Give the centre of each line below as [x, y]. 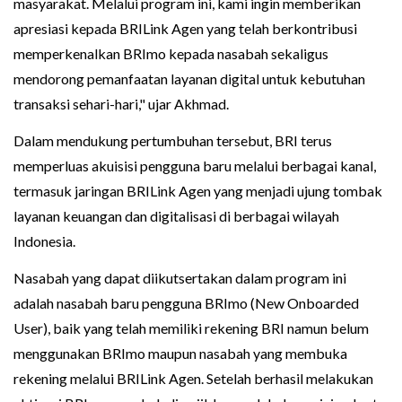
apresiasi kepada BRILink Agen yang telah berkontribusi [185, 29]
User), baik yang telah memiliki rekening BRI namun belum [191, 328]
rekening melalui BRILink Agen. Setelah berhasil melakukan [193, 379]
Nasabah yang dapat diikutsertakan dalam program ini [180, 278]
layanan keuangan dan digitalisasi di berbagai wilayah [176, 216]
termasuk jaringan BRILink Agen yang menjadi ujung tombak [198, 191]
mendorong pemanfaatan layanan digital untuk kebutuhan [189, 79]
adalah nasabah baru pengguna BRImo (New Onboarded [186, 303]
